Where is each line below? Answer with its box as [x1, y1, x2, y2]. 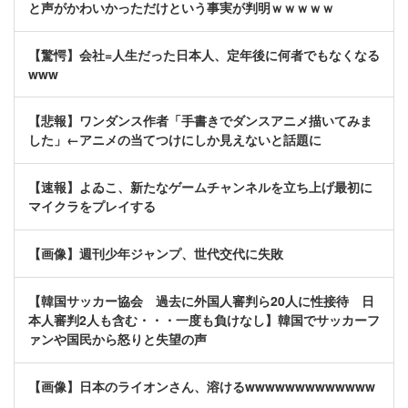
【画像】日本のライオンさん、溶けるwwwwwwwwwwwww [28, 377, 375, 396]
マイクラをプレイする [28, 197, 156, 216]
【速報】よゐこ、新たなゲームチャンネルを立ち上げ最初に [28, 178, 372, 197]
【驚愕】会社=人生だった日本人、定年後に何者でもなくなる [28, 46, 380, 65]
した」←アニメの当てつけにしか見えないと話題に [28, 130, 321, 149]
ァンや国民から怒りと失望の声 [28, 330, 207, 349]
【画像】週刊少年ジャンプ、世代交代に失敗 [28, 244, 283, 263]
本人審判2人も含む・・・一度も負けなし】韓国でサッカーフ [28, 311, 380, 330]
